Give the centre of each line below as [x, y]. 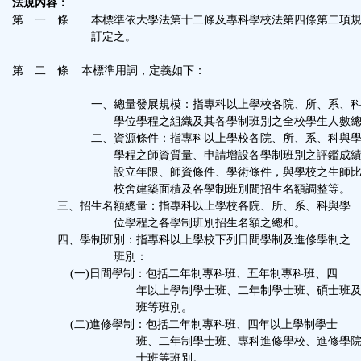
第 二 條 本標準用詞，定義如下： [109, 71]
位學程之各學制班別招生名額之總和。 [159, 223]
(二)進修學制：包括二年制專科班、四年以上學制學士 [175, 324]
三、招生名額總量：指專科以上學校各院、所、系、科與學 [181, 206]
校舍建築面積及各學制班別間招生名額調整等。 [181, 189]
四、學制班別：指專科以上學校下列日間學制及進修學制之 [181, 240]
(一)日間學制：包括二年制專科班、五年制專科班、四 [175, 274]
